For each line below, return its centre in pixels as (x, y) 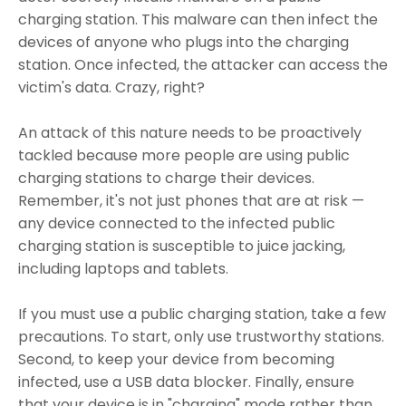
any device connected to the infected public (177, 223)
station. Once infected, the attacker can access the (203, 64)
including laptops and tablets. (123, 268)
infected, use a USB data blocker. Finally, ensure (186, 382)
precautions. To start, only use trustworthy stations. (201, 336)
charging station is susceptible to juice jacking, (182, 246)
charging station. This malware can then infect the (198, 19)
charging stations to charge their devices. (166, 178)
